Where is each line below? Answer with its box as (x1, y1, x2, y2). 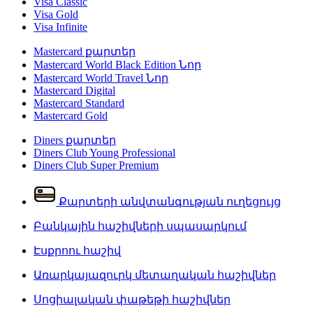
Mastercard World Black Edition (34, 59, 179, 71)
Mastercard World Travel (34, 72, 146, 84)
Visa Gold (34, 8, 78, 20)
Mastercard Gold (34, 110, 108, 122)
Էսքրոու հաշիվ (34, 245, 121, 256)
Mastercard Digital (34, 85, 115, 96)
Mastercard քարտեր (34, 45, 136, 57)
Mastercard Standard (34, 97, 124, 109)
